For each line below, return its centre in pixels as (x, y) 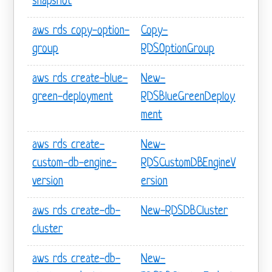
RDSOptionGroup (178, 49)
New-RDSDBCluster (185, 211)
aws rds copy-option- (81, 31)
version (48, 182)
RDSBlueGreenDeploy (188, 97)
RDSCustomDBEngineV (189, 163)
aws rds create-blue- (80, 79)
